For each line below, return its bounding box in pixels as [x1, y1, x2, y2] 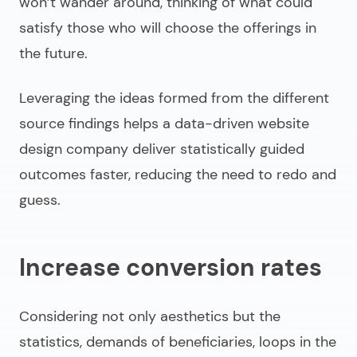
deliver [128, 139, 180, 159]
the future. [19, 43, 88, 63]
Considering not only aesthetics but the [19, 306, 280, 326]
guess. [19, 190, 61, 210]
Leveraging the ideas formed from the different [19, 88, 329, 108]
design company [19, 139, 128, 159]
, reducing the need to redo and [128, 164, 336, 184]
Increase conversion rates [19, 251, 322, 283]
